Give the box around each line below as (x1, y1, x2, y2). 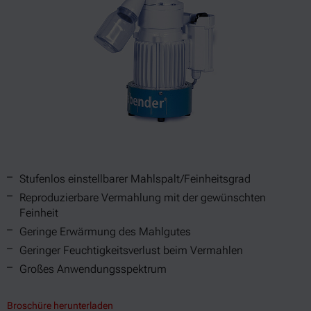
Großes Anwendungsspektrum (19, 262, 167, 276)
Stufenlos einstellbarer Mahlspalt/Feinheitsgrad (19, 172, 251, 185)
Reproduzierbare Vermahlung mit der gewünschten (19, 191, 266, 204)
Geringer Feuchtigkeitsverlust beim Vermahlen (19, 244, 243, 257)
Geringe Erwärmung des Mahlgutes (19, 225, 191, 238)
